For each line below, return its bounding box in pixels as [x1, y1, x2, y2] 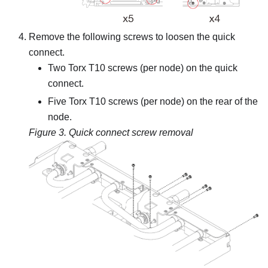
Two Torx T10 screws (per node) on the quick [48, 63, 237, 74]
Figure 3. [29, 127, 69, 138]
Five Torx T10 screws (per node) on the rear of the [48, 96, 258, 107]
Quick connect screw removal [69, 127, 193, 138]
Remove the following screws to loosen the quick [29, 32, 235, 42]
